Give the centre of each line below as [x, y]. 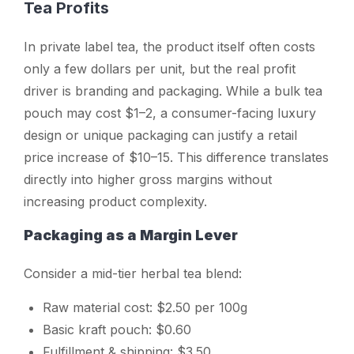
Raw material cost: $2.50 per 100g [145, 307]
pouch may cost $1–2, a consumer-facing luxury [170, 113]
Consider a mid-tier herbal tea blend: [133, 273]
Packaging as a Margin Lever [131, 235]
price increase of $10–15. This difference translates [176, 157]
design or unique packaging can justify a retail [160, 135]
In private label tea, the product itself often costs [169, 46]
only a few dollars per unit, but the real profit [160, 68]
